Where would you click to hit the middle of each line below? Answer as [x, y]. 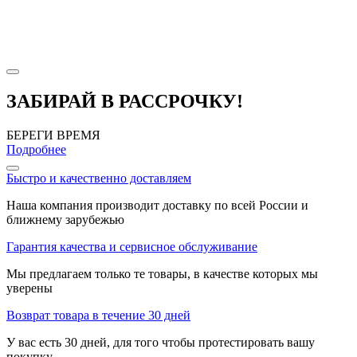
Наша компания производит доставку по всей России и [157, 206]
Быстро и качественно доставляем [99, 178]
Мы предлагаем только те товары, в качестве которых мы [162, 274]
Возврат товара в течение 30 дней [98, 316]
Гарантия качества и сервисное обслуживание [132, 247]
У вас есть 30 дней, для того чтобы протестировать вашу [161, 343]
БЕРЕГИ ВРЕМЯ [53, 135]
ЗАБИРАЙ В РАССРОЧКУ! [125, 102]
